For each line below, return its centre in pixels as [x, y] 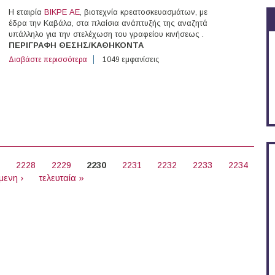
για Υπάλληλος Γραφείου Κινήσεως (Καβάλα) [163, 60]
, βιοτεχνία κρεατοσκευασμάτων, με [144, 12]
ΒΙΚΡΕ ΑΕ [62, 12]
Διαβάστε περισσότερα [48, 60]
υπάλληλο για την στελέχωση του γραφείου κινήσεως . [106, 34]
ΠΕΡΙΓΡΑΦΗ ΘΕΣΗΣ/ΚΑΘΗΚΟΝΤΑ [76, 45]
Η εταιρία [26, 12]
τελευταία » [61, 178]
